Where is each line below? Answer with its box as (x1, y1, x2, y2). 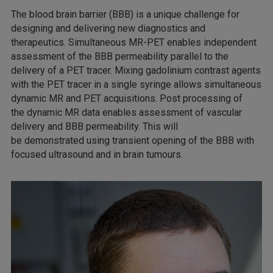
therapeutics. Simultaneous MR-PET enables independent (11, 37, 257, 49)
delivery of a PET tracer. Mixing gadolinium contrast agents (11, 65, 261, 77)
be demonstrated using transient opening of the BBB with (11, 135, 254, 147)
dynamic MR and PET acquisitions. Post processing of (11, 93, 243, 105)
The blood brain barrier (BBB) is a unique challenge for (11, 9, 239, 21)
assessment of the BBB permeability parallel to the (11, 51, 229, 63)
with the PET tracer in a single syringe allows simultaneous (11, 79, 261, 91)
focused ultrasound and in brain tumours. (11, 149, 185, 161)
